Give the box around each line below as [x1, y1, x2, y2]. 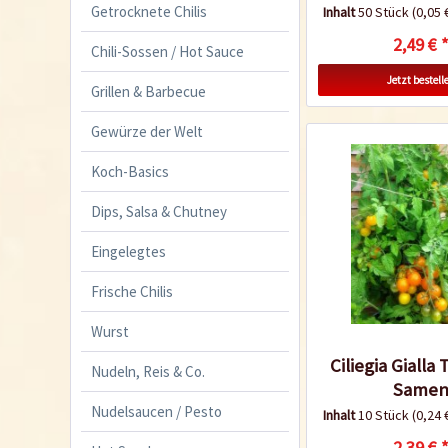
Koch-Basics [91, 161, 169, 181]
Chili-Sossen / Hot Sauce [91, 41, 244, 61]
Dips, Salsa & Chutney [91, 201, 227, 221]
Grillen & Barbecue [91, 81, 206, 101]
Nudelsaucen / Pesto [91, 401, 222, 421]
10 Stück [357, 406, 412, 425]
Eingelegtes [91, 241, 166, 261]
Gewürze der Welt [91, 121, 203, 141]
